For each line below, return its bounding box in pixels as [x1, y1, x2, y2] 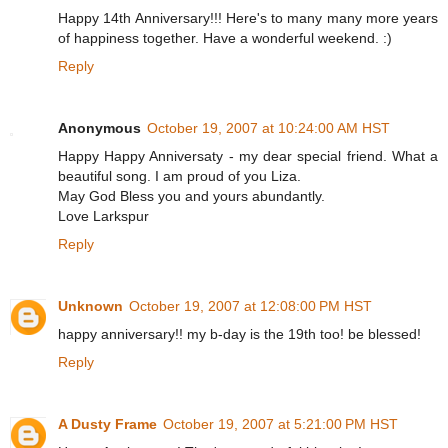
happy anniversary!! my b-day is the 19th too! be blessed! [58, 325, 421, 342]
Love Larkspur [58, 207, 149, 224]
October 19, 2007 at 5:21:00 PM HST [163, 415, 398, 432]
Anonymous [58, 119, 141, 136]
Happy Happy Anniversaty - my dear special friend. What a [58, 147, 438, 164]
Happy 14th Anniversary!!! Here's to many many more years [58, 9, 438, 26]
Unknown [58, 297, 123, 314]
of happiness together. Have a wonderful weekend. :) [58, 29, 392, 46]
